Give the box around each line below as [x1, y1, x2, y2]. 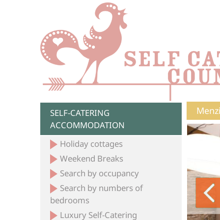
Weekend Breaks [60, 153, 124, 164]
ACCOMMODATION [50, 119, 125, 131]
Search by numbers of [60, 182, 143, 193]
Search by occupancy [60, 167, 139, 179]
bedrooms [50, 194, 90, 206]
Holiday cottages [60, 138, 123, 149]
